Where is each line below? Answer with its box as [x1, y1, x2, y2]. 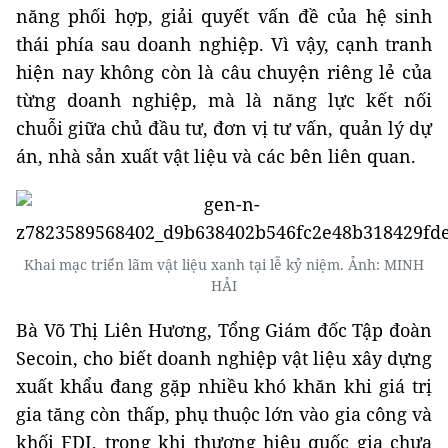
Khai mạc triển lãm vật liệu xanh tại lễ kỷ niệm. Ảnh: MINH [24, 255, 424, 274]
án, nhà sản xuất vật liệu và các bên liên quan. [16, 144, 416, 168]
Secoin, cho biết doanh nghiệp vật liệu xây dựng [16, 346, 432, 370]
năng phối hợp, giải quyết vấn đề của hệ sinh [16, 4, 432, 28]
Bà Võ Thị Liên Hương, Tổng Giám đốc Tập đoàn [16, 318, 432, 342]
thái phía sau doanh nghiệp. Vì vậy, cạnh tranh [16, 32, 432, 56]
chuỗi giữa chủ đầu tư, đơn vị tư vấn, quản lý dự [16, 116, 432, 140]
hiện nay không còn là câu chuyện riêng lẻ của [16, 60, 432, 84]
